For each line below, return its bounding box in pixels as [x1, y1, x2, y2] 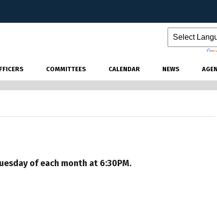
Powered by [168, 47, 207, 56]
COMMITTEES [46, 65, 86, 73]
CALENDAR [108, 65, 140, 73]
